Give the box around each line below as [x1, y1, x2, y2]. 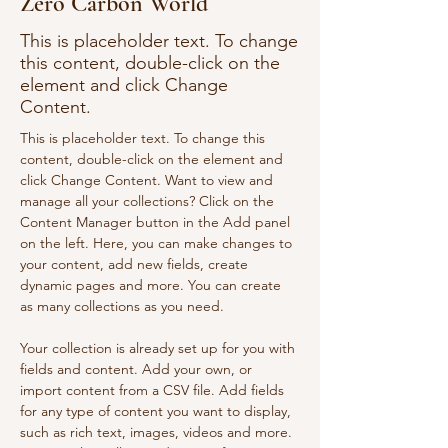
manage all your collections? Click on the [20, 192, 278, 210]
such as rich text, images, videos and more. [20, 423, 296, 441]
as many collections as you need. [20, 297, 224, 315]
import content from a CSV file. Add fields [20, 381, 288, 399]
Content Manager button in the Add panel [20, 213, 294, 231]
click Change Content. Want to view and [20, 171, 277, 189]
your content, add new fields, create [20, 255, 252, 273]
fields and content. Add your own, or [20, 360, 256, 378]
